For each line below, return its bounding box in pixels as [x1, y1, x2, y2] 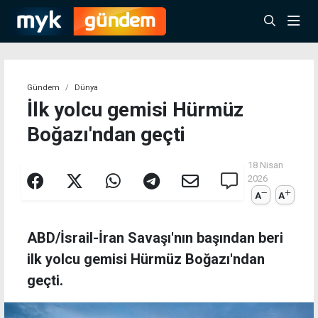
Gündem [27, 83, 60, 92]
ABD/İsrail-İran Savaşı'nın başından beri [27, 229, 283, 247]
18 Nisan [247, 160, 283, 170]
